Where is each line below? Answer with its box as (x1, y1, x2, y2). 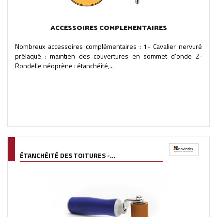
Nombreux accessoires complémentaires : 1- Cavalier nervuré (15, 41, 202, 51)
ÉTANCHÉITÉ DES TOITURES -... (20, 150, 116, 160)
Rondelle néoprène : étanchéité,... (15, 60, 114, 71)
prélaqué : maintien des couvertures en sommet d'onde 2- (15, 50, 202, 61)
